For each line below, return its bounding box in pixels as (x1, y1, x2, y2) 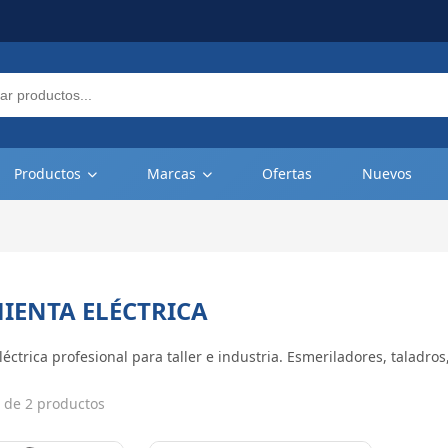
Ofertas (262, 164, 312, 183)
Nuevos (362, 164, 412, 183)
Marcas (147, 164, 196, 183)
